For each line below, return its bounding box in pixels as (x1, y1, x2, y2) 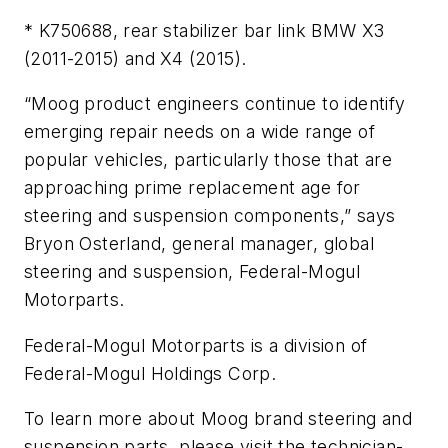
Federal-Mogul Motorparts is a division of (24, 334, 368, 356)
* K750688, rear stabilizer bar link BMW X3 (24, 19, 385, 41)
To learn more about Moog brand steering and (24, 408, 413, 430)
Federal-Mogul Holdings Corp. (24, 362, 277, 384)
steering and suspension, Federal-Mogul (24, 261, 361, 283)
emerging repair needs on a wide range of (24, 121, 375, 143)
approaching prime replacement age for (24, 177, 361, 199)
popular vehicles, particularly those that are (24, 149, 392, 171)
